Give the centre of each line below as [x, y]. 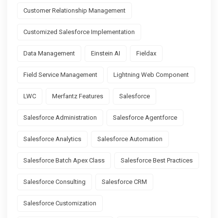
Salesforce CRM [124, 182]
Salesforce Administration [60, 118]
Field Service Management [60, 75]
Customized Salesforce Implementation [79, 32]
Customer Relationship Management [74, 11]
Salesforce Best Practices [157, 161]
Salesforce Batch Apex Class [64, 161]
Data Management [49, 54]
